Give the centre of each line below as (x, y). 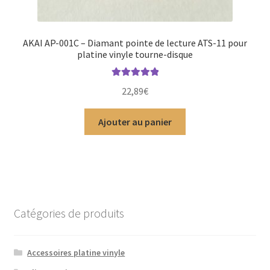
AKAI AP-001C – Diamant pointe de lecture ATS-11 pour (135, 42)
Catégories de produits (69, 213)
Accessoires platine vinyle (76, 253)
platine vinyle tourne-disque (135, 54)
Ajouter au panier (135, 121)
